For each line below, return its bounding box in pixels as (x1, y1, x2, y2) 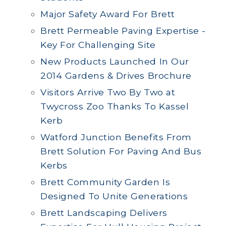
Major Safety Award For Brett (40, 9, 175, 19)
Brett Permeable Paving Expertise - (40, 25, 206, 36)
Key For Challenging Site (40, 39, 156, 50)
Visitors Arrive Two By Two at (40, 87, 176, 97)
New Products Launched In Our (40, 56, 189, 67)
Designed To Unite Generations (40, 191, 188, 201)
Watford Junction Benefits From (40, 132, 192, 142)
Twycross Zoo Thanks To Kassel (40, 101, 189, 111)
